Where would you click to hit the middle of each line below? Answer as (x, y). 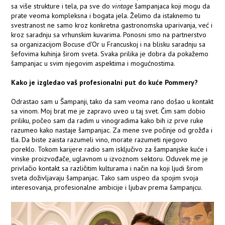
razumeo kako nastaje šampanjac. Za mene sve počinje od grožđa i (112, 130)
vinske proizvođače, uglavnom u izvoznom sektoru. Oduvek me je (110, 159)
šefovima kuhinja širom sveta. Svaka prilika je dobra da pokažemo (110, 54)
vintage (123, 6)
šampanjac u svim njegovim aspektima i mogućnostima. (93, 64)
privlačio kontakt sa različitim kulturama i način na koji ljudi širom (107, 168)
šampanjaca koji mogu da (172, 6)
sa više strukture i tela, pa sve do (62, 6)
